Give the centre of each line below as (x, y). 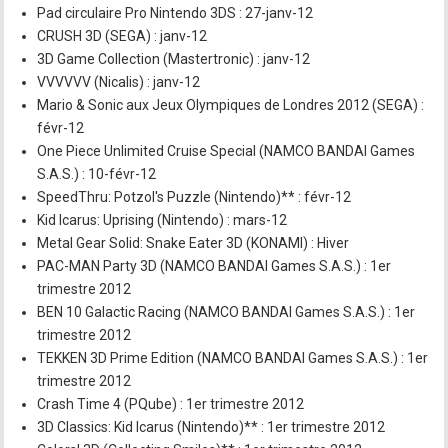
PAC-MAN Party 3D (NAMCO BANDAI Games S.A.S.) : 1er (214, 266)
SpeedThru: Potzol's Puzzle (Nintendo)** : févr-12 (194, 197)
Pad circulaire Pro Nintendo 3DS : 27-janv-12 (175, 13)
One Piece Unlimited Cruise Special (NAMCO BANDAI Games (226, 151)
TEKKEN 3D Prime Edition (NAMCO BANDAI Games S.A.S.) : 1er (233, 358)
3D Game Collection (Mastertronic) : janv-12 (174, 59)
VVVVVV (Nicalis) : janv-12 (119, 82)
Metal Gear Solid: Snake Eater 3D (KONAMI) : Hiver (193, 243)
